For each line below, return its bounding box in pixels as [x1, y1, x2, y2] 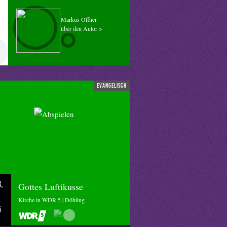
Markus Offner [61, 15, 97, 23]
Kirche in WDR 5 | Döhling [18, 196, 85, 204]
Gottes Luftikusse [18, 180, 83, 193]
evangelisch [97, 82, 127, 89]
